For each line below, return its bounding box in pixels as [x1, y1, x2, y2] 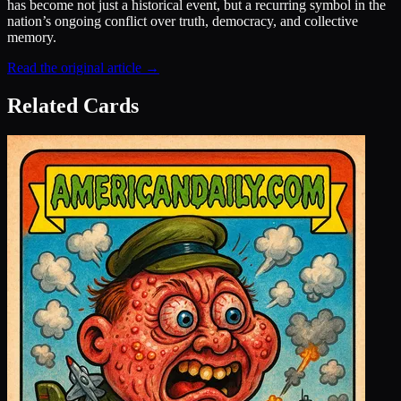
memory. [7, 29, 56, 45]
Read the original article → [7, 59, 159, 75]
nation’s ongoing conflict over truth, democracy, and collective [7, 13, 358, 29]
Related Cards [7, 93, 139, 117]
